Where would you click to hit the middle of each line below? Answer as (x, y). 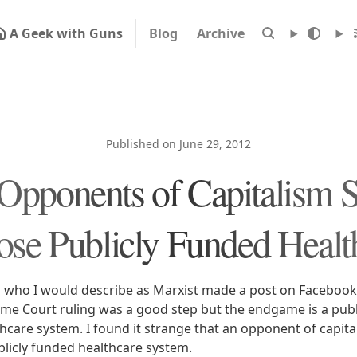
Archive (220, 33)
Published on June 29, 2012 (178, 144)
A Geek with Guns (66, 33)
